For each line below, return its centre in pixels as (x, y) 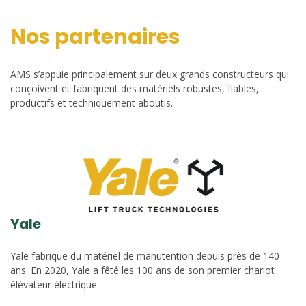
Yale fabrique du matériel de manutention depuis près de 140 (145, 256)
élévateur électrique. (55, 285)
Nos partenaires (95, 37)
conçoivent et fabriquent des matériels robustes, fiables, (135, 89)
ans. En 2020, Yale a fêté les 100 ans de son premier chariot (142, 270)
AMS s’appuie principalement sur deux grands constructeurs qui (150, 74)
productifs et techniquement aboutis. (92, 103)
